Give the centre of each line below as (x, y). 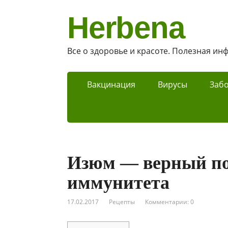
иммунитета (118, 183)
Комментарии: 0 (169, 202)
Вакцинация (111, 84)
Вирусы (172, 84)
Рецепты (122, 202)
